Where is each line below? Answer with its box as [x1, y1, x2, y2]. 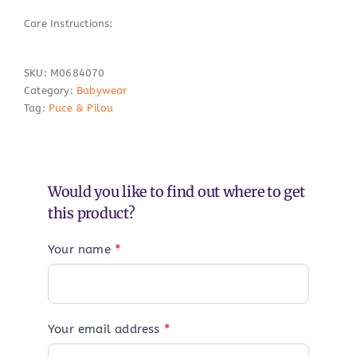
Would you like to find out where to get [48, 182, 305, 202]
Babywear [76, 84, 127, 97]
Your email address [48, 322, 164, 337]
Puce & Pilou [48, 102, 114, 115]
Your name [48, 242, 115, 257]
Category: [24, 84, 76, 97]
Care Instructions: [24, 18, 113, 30]
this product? [48, 204, 135, 223]
